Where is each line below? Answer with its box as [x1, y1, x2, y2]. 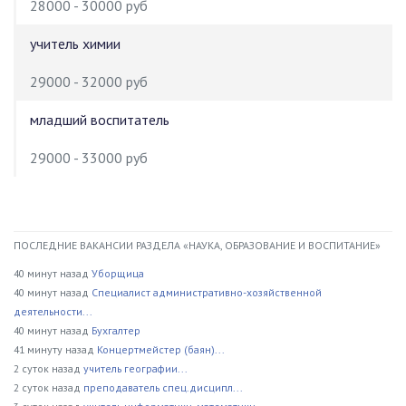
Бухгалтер [92, 324, 140, 337]
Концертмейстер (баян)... [97, 343, 225, 356]
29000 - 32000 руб [30, 72, 148, 91]
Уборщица [92, 266, 144, 280]
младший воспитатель [30, 111, 169, 129]
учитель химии [30, 34, 121, 53]
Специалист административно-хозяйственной [92, 285, 322, 299]
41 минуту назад [14, 343, 94, 356]
